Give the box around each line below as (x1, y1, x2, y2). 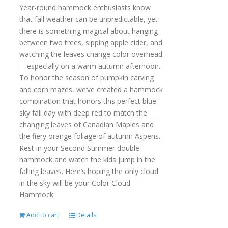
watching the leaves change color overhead (19, 49, 162, 59)
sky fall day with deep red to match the (19, 108, 147, 118)
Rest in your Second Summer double (19, 143, 139, 153)
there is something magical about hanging (19, 26, 158, 36)
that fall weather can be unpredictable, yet (19, 14, 158, 24)
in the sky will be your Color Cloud (19, 178, 130, 188)
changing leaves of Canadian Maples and (19, 120, 154, 129)
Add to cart (26, 211, 59, 219)
